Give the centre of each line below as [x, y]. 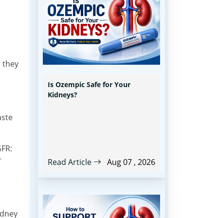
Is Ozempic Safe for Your [89, 84]
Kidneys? [63, 95]
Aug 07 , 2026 [131, 162]
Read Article [71, 162]
